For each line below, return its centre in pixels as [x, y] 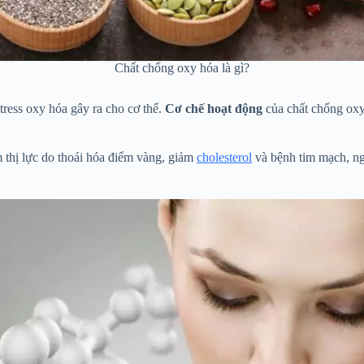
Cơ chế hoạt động [214, 109]
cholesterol [224, 158]
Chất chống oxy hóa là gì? [182, 67]
